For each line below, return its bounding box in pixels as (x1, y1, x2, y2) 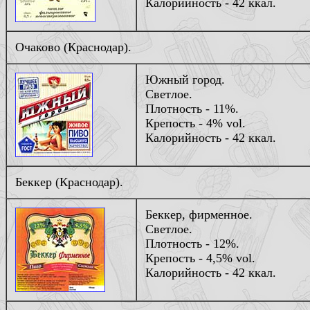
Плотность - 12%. (145, 237, 239, 250)
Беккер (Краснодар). (15, 175, 123, 189)
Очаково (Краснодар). (15, 40, 131, 54)
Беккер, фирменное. (145, 208, 253, 221)
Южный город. (145, 73, 225, 86)
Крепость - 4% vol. (145, 116, 246, 130)
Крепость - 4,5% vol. (145, 251, 255, 265)
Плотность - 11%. (145, 102, 239, 116)
